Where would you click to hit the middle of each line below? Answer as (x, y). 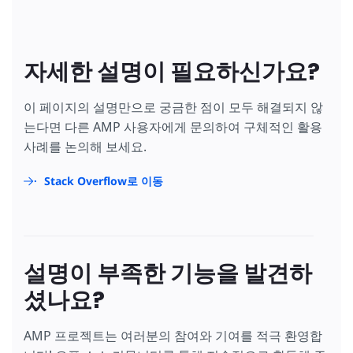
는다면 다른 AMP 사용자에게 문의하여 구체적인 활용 (173, 126)
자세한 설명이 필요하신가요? (172, 71)
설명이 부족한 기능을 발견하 (168, 273)
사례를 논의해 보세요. (85, 146)
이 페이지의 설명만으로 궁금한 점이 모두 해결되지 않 (173, 107)
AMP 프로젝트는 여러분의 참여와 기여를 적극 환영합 (173, 335)
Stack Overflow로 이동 (104, 180)
